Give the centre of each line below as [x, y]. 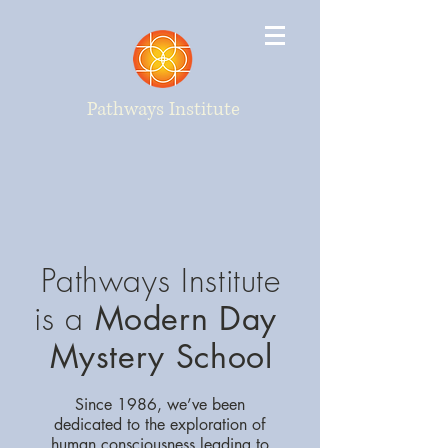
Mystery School [161, 356]
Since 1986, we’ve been [159, 404]
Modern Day [191, 318]
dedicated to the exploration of [159, 424]
